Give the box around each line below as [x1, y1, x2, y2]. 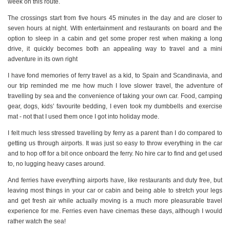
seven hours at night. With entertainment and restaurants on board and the [8, 25, 222, 32]
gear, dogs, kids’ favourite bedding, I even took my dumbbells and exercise [8, 103, 222, 110]
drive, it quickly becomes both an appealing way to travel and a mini [8, 45, 222, 53]
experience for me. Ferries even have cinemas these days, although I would [8, 207, 222, 215]
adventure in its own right [8, 55, 78, 63]
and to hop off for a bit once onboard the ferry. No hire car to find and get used [8, 150, 222, 158]
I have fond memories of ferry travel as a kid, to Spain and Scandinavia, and [8, 72, 222, 80]
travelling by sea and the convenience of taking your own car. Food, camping [8, 92, 222, 100]
